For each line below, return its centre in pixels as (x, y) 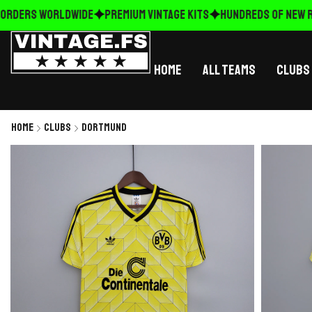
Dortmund (104, 127)
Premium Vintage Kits (140, 15)
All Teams (229, 70)
